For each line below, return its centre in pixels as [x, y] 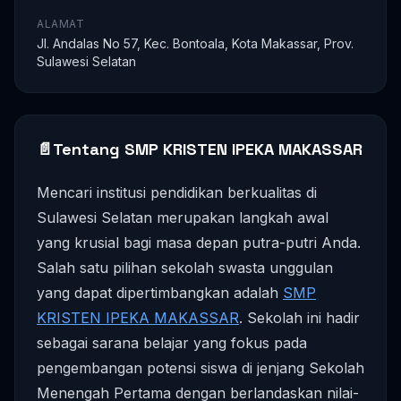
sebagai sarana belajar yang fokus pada [172, 343]
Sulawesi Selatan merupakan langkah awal [183, 218]
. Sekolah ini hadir [299, 318]
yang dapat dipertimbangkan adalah [160, 293]
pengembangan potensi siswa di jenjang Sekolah [200, 368]
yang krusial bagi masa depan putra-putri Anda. [199, 243]
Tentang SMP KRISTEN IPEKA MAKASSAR [208, 149]
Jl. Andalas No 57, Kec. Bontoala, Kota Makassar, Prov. [195, 43]
